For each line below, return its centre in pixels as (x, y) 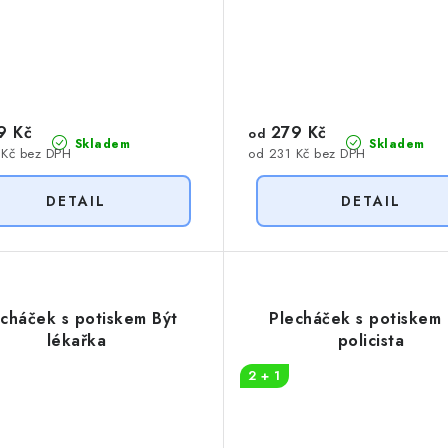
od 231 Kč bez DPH (307, 154)
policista (370, 341)
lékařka (76, 341)
